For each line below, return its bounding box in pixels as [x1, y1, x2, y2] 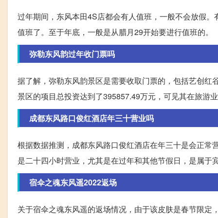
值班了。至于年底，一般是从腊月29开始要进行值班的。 [18, 26, 213, 38]
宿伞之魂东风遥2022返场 [29, 177, 117, 188]
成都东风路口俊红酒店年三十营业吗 [29, 112, 154, 124]
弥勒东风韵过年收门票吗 [29, 48, 115, 60]
